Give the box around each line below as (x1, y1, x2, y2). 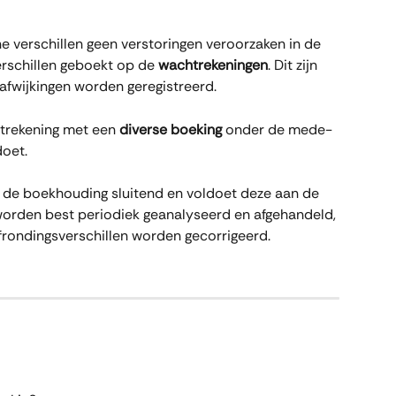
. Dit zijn (268, 56, 321, 75)
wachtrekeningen (158, 56, 268, 75)
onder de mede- (222, 119, 332, 139)
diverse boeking (119, 119, 222, 139)
